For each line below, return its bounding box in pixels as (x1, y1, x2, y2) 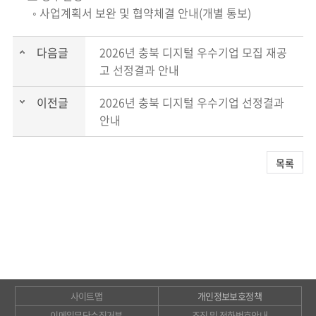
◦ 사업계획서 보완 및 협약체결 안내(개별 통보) (26, 4, 251, 21)
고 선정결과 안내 (99, 61, 179, 78)
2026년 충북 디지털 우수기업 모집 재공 (99, 43, 287, 61)
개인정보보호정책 (197, 288, 262, 303)
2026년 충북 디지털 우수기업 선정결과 (99, 93, 284, 111)
